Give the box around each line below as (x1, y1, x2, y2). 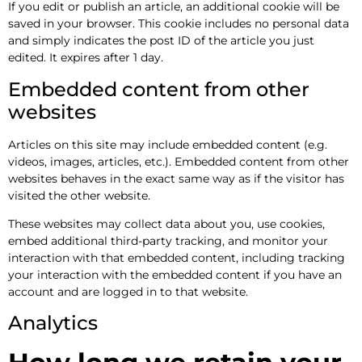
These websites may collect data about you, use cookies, (8, 216, 325, 231)
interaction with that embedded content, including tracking (8, 250, 345, 265)
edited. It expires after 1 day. (8, 50, 163, 65)
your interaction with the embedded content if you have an (8, 267, 342, 282)
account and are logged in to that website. (8, 284, 248, 299)
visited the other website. (8, 187, 150, 203)
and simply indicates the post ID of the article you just (8, 33, 314, 48)
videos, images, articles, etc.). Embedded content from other (8, 154, 349, 169)
